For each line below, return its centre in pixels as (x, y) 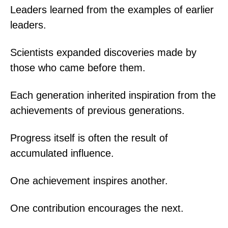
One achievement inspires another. (89, 180)
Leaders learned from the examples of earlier (112, 9)
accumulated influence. (62, 153)
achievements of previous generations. (97, 110)
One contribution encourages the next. (97, 208)
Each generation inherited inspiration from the (113, 95)
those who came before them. (78, 67)
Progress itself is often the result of (89, 138)
